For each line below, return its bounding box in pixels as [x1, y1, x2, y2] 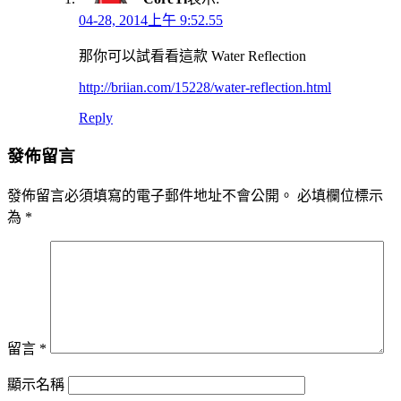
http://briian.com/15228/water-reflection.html [79, 79, 331, 95]
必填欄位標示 [297, 188, 383, 204]
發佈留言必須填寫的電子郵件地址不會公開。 [7, 188, 294, 204]
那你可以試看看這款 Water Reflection [79, 47, 306, 64]
